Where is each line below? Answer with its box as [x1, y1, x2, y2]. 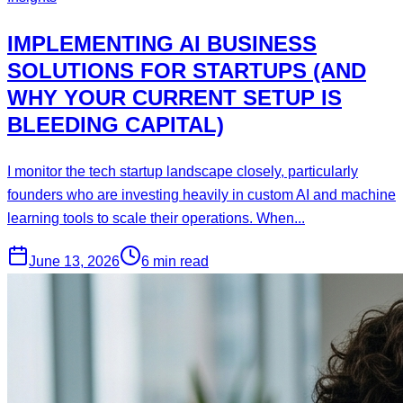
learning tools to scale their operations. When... [7, 210, 305, 226]
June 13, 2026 [29, 253, 120, 269]
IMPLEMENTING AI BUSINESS [7, 31, 317, 56]
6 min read [141, 253, 209, 269]
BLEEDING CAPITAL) [7, 112, 224, 137]
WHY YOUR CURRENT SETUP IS [7, 85, 342, 110]
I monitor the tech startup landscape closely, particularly [7, 163, 358, 179]
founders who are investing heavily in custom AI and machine [7, 186, 396, 202]
